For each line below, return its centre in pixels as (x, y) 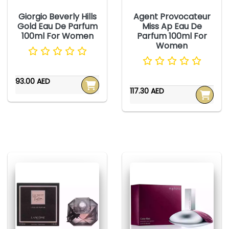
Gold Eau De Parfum (57, 27)
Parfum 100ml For (172, 36)
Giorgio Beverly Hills (57, 17)
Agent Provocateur (172, 17)
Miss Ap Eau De (172, 27)
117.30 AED (147, 91)
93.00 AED (33, 82)
